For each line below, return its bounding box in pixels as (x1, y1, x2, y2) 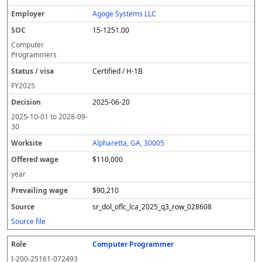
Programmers (11, 50, 57, 60)
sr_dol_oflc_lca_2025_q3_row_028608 (92, 202, 212, 212)
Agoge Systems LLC (92, 9, 157, 19)
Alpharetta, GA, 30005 (92, 138, 165, 148)
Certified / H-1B (92, 66, 143, 76)
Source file (11, 216, 46, 226)
